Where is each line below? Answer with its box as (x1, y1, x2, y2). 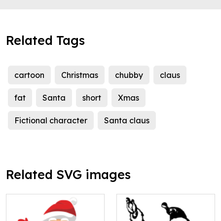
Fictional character (14, 115, 87, 126)
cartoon (14, 70, 44, 80)
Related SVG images (6, 167, 131, 183)
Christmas (61, 70, 98, 80)
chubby (115, 70, 143, 80)
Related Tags (6, 33, 85, 48)
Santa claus (104, 115, 149, 126)
